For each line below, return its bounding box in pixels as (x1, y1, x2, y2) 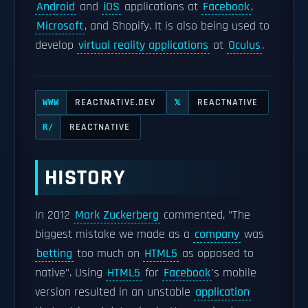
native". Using (35, 265, 106, 280)
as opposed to (179, 246, 254, 261)
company (195, 227, 239, 242)
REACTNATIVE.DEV (75, 96, 155, 109)
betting (36, 246, 72, 261)
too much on (74, 246, 143, 261)
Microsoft (36, 19, 83, 34)
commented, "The (160, 208, 250, 223)
